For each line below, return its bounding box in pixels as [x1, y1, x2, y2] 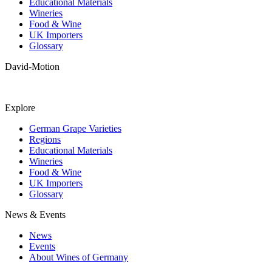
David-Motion [5, 61, 59, 72]
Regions [29, 134, 61, 144]
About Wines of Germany [29, 252, 128, 262]
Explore [5, 103, 35, 113]
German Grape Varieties [29, 123, 121, 134]
